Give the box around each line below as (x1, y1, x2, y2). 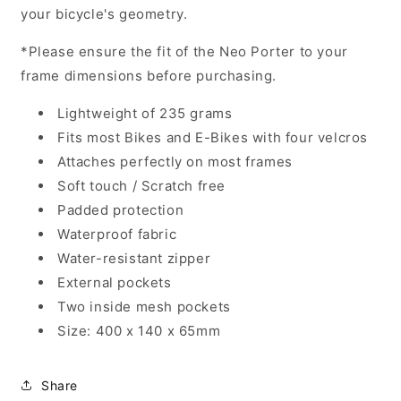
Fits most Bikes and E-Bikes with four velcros (57, 129, 368, 147)
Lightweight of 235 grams (57, 105, 233, 123)
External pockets (57, 274, 172, 292)
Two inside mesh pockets (57, 298, 235, 316)
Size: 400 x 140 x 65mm (57, 322, 221, 340)
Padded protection (57, 201, 184, 219)
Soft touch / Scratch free (57, 177, 226, 195)
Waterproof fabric (57, 226, 177, 243)
